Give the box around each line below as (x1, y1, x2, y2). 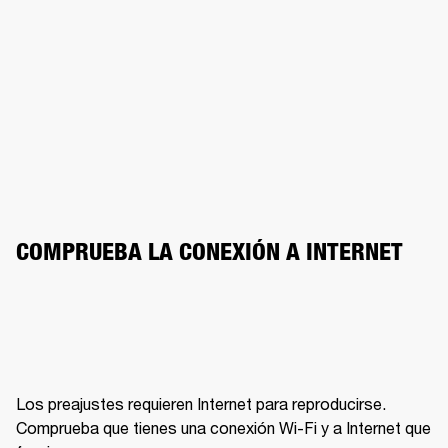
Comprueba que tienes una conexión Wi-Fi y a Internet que (16, 418, 431, 438)
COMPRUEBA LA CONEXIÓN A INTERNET (16, 237, 403, 267)
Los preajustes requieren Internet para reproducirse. (16, 394, 386, 414)
